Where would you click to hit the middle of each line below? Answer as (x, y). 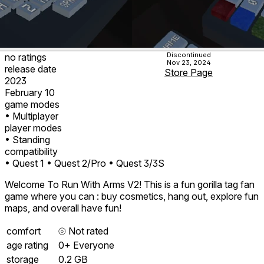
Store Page (189, 72)
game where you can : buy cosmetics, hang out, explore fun (132, 196)
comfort (24, 231)
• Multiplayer (32, 116)
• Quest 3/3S (136, 163)
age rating (27, 245)
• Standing (27, 139)
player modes (33, 128)
